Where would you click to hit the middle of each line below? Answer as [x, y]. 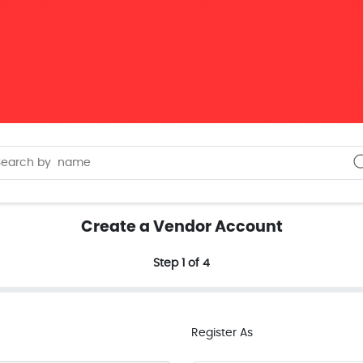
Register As [222, 333]
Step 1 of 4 [181, 264]
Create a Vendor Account [181, 227]
